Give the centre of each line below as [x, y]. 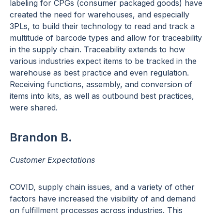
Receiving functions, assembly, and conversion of [101, 85]
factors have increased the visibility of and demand [103, 199]
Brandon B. [41, 138]
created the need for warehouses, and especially [100, 15]
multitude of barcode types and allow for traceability [106, 38]
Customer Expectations [52, 160]
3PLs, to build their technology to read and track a [102, 26]
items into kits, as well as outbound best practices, [102, 96]
